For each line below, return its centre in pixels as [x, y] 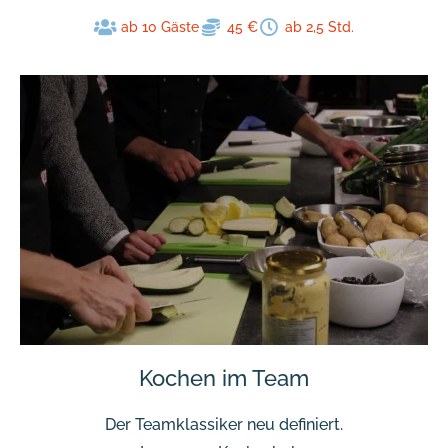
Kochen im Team [224, 378]
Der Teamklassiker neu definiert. [224, 425]
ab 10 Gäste [160, 26]
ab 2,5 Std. [320, 26]
